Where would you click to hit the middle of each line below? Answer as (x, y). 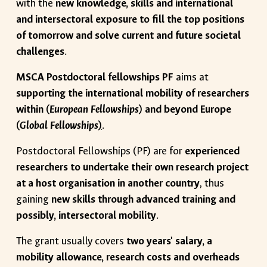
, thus (212, 183)
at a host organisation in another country (108, 183)
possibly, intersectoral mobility (86, 215)
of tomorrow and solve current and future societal (129, 35)
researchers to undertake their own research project (133, 167)
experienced (212, 151)
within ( (33, 109)
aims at (191, 77)
